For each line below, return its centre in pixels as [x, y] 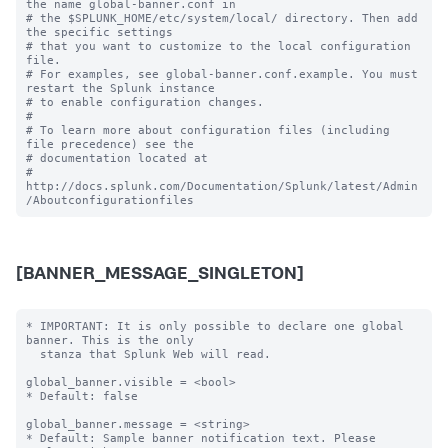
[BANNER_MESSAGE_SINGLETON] [160, 275]
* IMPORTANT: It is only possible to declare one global [215, 326]
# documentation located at [117, 158]
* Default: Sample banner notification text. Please [201, 438]
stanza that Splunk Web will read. [33, 354]
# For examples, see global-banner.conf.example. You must [222, 74]
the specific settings [99, 32]
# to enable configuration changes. [145, 102]
